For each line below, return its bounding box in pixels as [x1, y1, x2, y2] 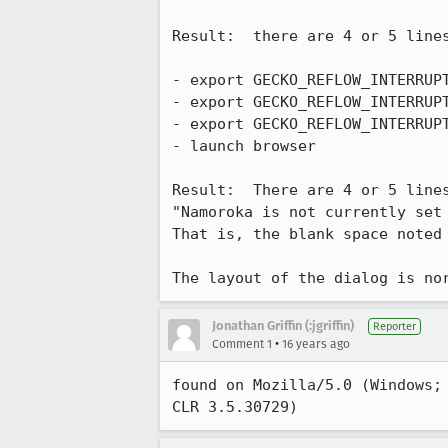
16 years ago [282, 337, 350, 351]
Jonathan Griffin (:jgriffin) [212, 318, 354, 333]
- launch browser [172, 137, 316, 155]
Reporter [373, 320, 416, 333]
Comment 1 [212, 337, 272, 351]
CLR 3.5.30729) [172, 398, 298, 416]
